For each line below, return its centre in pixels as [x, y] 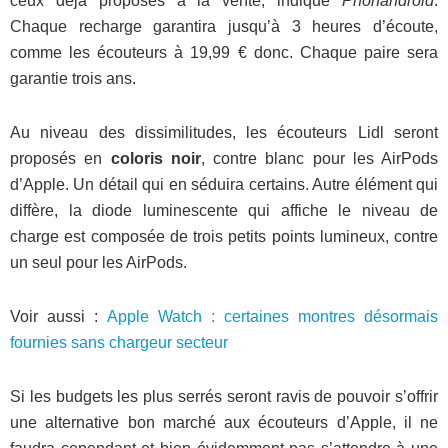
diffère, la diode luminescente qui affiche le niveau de [224, 211]
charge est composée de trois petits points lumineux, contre [224, 237]
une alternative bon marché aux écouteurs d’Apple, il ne [224, 423]
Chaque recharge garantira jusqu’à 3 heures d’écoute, [224, 27]
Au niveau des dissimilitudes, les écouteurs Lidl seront [224, 133]
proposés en [60, 159]
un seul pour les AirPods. [98, 263]
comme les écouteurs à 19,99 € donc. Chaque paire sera [224, 53]
